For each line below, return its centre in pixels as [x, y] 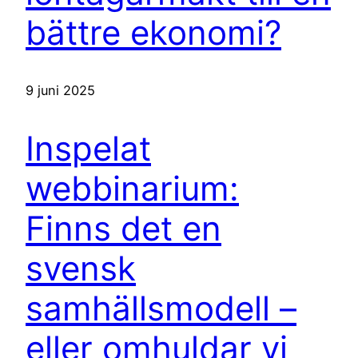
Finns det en [123, 229]
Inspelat [88, 149]
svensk [81, 268]
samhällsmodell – [161, 308]
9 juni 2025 [60, 91]
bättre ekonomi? [153, 32]
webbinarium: [132, 189]
